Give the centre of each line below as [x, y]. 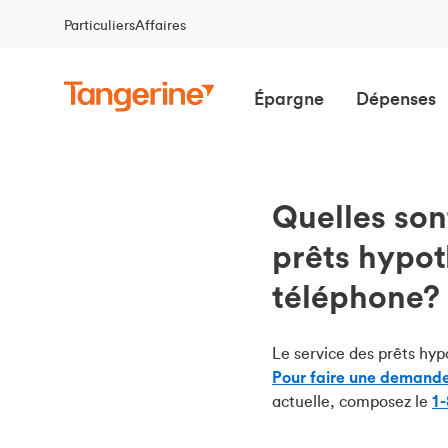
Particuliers [99, 25]
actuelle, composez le [352, 401]
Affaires [160, 25]
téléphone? [356, 296]
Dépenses [396, 97]
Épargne [289, 97]
